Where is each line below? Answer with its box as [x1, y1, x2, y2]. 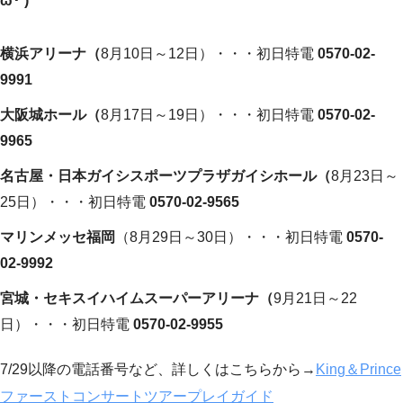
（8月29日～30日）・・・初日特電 [115, 229, 346, 246]
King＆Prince [316, 362, 401, 378]
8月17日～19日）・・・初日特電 [101, 107, 314, 123]
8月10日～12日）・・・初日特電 [101, 46, 314, 62]
